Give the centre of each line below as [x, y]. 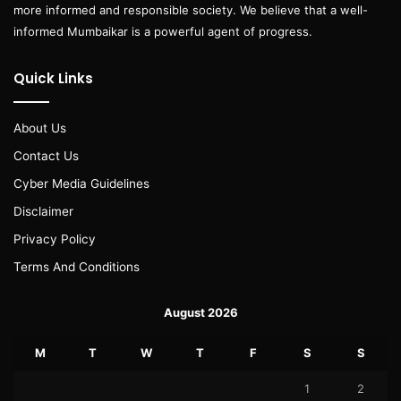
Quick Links [53, 78]
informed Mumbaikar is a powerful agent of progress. [163, 31]
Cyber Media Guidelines [81, 183]
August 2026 [200, 312]
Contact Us [46, 155]
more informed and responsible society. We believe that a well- [191, 9]
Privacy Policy [55, 239]
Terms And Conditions [77, 266]
